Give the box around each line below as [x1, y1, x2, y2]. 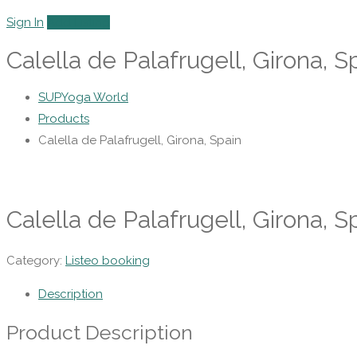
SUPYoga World [38, 90, 128, 105]
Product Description [6, 320, 193, 344]
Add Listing [47, 15, 110, 29]
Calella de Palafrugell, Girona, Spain [38, 133, 241, 148]
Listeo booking [65, 253, 150, 268]
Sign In [6, 15, 44, 29]
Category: [6, 253, 65, 268]
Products [38, 112, 89, 127]
